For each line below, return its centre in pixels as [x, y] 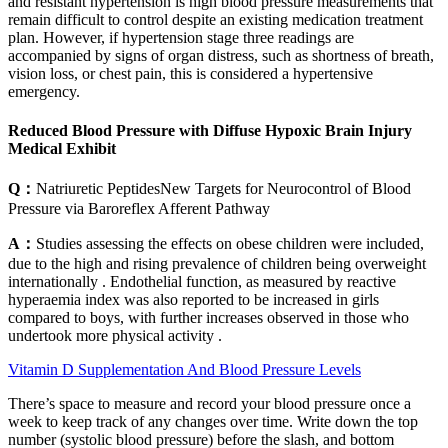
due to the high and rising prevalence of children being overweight [217, 264]
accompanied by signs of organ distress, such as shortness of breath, [221, 55]
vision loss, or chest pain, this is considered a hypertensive [190, 73]
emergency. [44, 91]
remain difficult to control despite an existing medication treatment [215, 19]
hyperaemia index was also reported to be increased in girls [193, 300]
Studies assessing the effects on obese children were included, [230, 244]
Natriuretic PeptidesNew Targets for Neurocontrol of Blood [223, 189]
